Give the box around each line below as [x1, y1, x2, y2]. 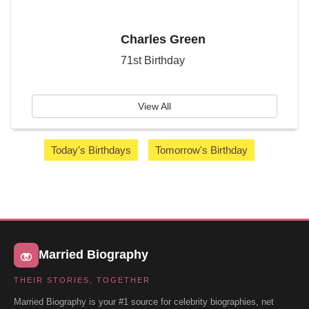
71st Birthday [120, 54, 185, 67]
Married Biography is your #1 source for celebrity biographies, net [14, 296, 274, 307]
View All [138, 100, 171, 112]
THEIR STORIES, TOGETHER [14, 275, 150, 284]
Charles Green [120, 32, 206, 47]
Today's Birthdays [51, 143, 131, 156]
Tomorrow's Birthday [155, 143, 248, 156]
